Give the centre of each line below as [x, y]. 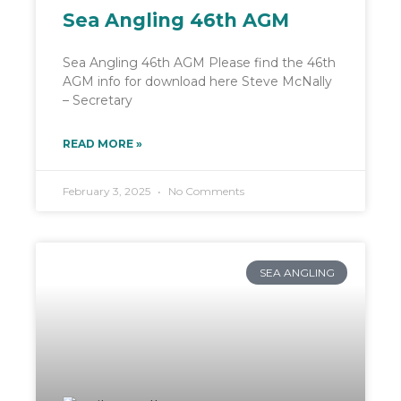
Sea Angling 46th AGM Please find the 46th [199, 63]
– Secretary [98, 101]
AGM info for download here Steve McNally [197, 82]
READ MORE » [102, 144]
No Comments [205, 192]
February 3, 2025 [108, 192]
